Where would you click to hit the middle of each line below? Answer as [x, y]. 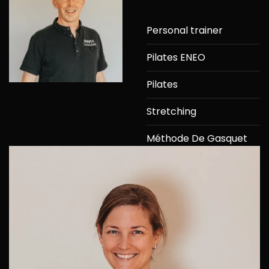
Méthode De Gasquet [197, 139]
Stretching [171, 112]
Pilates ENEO [176, 58]
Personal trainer [185, 31]
